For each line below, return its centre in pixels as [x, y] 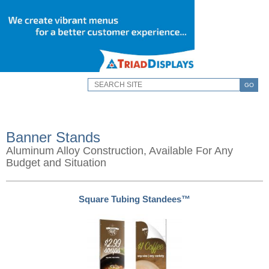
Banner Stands [53, 137]
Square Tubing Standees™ [134, 199]
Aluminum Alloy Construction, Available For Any [119, 151]
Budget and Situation [56, 163]
